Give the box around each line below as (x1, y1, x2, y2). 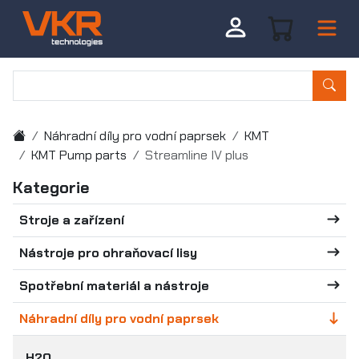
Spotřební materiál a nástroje (19, 277, 209, 294)
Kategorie (13, 177, 90, 198)
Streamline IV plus (145, 147, 248, 163)
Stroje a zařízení (19, 212, 124, 228)
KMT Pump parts (31, 147, 127, 163)
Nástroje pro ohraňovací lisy (19, 244, 197, 261)
